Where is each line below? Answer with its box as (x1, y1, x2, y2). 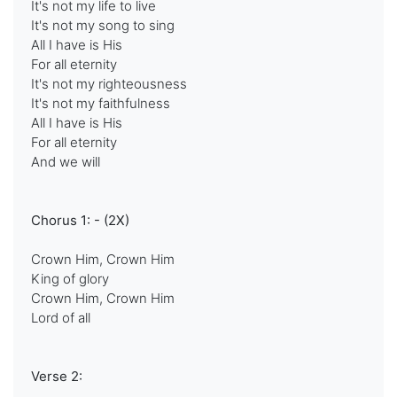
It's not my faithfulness (31, 95, 170, 112)
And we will (31, 153, 100, 170)
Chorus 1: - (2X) (31, 212, 129, 229)
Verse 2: (31, 368, 82, 385)
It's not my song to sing (31, 17, 175, 34)
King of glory (31, 270, 109, 287)
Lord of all (31, 309, 90, 326)
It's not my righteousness (31, 75, 187, 92)
